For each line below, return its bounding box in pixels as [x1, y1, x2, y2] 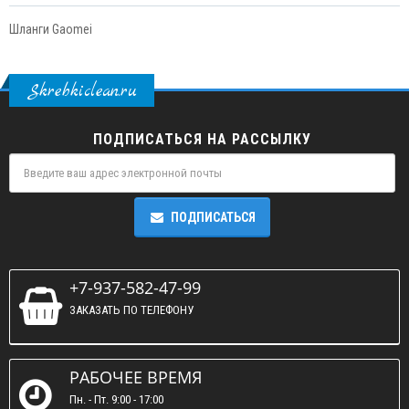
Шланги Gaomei [9, 22, 92, 37]
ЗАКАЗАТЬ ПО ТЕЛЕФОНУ [69, 303, 194, 317]
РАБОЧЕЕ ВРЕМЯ [69, 366, 202, 388]
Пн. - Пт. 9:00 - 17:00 [69, 393, 163, 406]
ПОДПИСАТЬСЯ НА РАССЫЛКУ [93, 131, 311, 148]
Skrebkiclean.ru [27, 80, 136, 103]
